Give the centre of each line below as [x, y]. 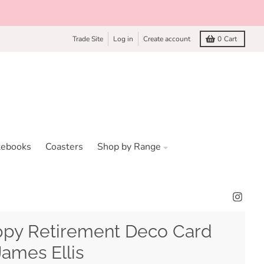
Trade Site [88, 39]
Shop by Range [129, 147]
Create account [167, 39]
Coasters [64, 147]
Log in [123, 39]
